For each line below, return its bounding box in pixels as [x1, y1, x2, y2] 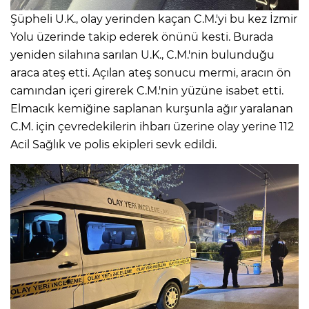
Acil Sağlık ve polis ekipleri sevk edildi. [10, 137, 217, 151]
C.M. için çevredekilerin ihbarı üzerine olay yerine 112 [10, 119, 294, 133]
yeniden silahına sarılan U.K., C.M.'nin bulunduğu [10, 48, 275, 61]
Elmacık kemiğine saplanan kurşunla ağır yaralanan [10, 101, 293, 115]
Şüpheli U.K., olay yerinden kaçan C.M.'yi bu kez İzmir [10, 12, 297, 26]
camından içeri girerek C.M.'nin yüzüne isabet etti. [10, 83, 283, 97]
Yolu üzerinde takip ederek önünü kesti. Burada [10, 30, 273, 43]
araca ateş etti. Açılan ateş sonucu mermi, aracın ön [10, 66, 291, 79]
